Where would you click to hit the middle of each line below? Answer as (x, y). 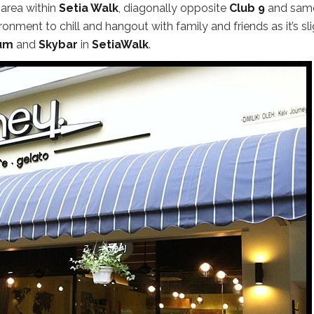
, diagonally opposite (174, 8)
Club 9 (247, 8)
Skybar (58, 45)
